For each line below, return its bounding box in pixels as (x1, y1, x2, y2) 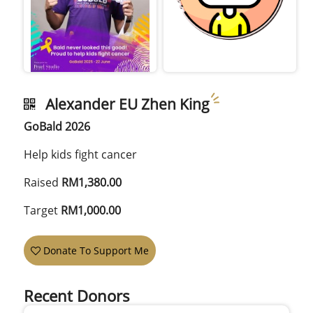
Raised (24, 174, 59, 190)
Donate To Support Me (41, 243, 150, 257)
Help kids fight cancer (24, 146, 138, 162)
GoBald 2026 (24, 118, 91, 134)
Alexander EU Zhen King (35, 94, 214, 114)
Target (24, 202, 59, 218)
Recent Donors (24, 284, 131, 307)
